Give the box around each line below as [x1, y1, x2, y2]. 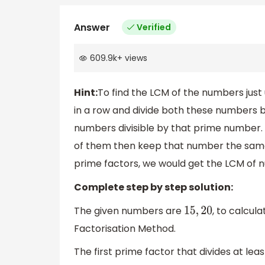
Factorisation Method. [74, 221, 176, 235]
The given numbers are [74, 203, 184, 218]
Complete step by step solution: [74, 180, 233, 195]
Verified [137, 21, 171, 33]
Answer [74, 20, 110, 34]
